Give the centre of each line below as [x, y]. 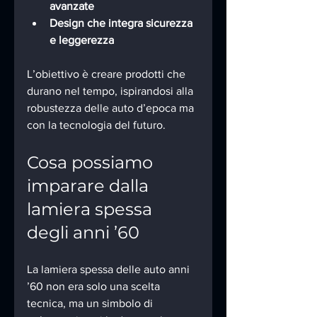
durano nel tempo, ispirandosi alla [111, 91]
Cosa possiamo [92, 163]
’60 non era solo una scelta [95, 287]
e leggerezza [82, 40]
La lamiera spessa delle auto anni [110, 270]
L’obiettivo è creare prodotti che [108, 74]
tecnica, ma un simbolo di [91, 304]
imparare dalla [90, 186]
